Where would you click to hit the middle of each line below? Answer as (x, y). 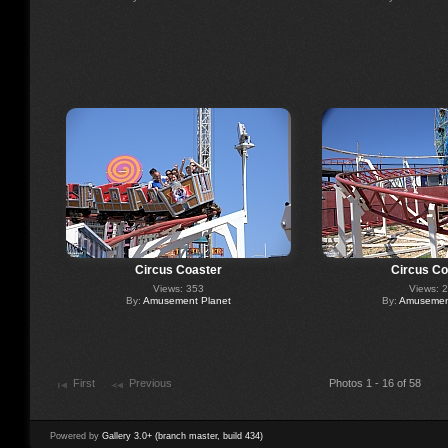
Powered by (76, 435)
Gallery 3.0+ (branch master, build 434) (182, 435)
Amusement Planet (186, 300)
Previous (150, 383)
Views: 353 (178, 288)
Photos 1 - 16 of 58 (375, 383)
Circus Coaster (178, 269)
